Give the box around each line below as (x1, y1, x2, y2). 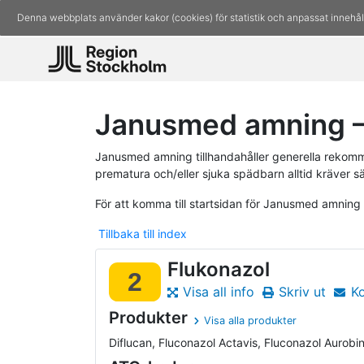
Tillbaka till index (98, 226, 187, 240)
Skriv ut (279, 284, 327, 301)
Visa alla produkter (204, 314, 297, 327)
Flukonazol (167, 257, 270, 281)
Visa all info (182, 284, 254, 301)
